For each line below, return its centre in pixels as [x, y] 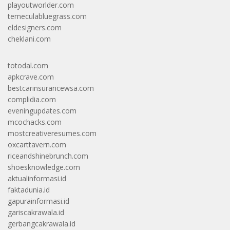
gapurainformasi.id [39, 201]
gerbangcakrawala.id [42, 223]
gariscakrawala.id [36, 212]
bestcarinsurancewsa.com [51, 88]
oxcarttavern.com [37, 144]
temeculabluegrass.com [47, 16]
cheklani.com [29, 39]
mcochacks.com [35, 122]
